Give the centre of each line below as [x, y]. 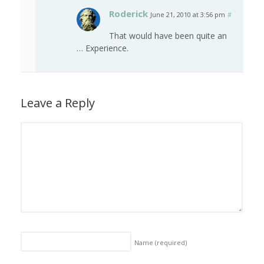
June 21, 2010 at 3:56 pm [188, 15]
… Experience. [103, 48]
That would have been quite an [168, 36]
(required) [171, 242]
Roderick [128, 14]
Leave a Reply [58, 103]
